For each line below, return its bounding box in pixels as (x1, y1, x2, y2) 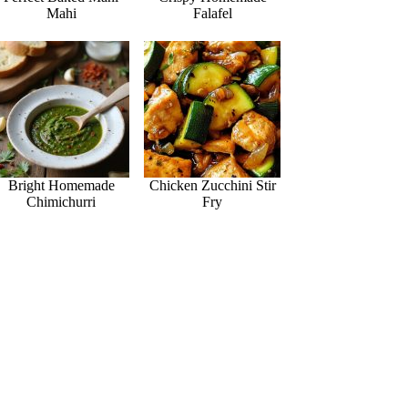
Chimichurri (26, 194, 97, 210)
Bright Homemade (7, 178, 115, 194)
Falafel (192, 5, 232, 22)
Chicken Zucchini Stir (148, 178, 276, 194)
